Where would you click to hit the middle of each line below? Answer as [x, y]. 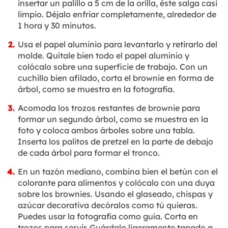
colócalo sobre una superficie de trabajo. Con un [113, 66]
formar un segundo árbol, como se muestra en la [113, 119]
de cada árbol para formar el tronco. [89, 152]
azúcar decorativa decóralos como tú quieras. [108, 205]
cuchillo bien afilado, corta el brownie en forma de [116, 78]
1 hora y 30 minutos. [57, 25]
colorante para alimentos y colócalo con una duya [116, 182]
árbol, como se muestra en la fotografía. [96, 89]
